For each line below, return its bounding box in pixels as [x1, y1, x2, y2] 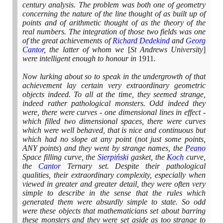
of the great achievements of [22, 36, 112, 45]
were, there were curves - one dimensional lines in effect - [22, 108, 206, 117]
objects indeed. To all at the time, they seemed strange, [22, 90, 206, 99]
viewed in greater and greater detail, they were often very [22, 180, 206, 189]
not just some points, [137, 135, 206, 144]
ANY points [22, 144, 59, 153]
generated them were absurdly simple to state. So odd [22, 198, 206, 207]
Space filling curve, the [22, 153, 98, 162]
